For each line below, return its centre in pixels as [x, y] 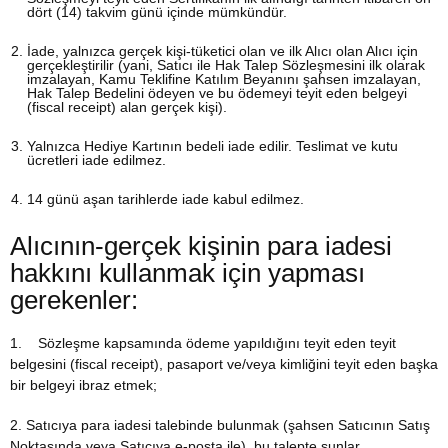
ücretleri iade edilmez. [96, 160]
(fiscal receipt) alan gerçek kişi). [127, 107]
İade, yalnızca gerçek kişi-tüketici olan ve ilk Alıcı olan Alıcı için [222, 51]
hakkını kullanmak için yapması [187, 273]
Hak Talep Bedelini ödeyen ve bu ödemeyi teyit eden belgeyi [217, 93]
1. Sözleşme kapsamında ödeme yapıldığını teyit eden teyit [203, 343]
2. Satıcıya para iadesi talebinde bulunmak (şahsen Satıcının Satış [220, 425]
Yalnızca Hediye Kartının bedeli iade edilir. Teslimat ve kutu [212, 146]
